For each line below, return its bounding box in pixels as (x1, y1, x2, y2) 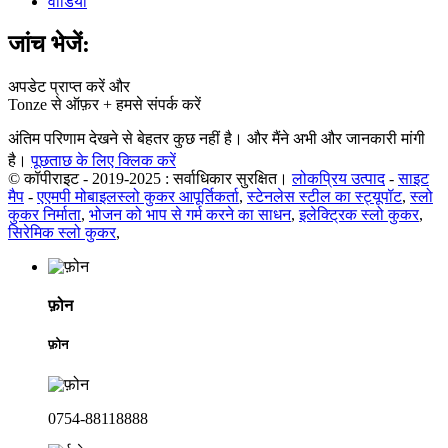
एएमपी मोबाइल (37, 187, 117, 205)
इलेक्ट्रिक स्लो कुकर (299, 205, 419, 223)
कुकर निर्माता (8, 205, 81, 223)
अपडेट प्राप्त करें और (8, 77, 130, 95)
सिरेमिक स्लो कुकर (8, 223, 116, 241)
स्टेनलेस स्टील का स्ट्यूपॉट (247, 187, 402, 205)
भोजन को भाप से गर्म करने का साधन (89, 205, 291, 223)
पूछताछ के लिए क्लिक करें (31, 151, 176, 169)
